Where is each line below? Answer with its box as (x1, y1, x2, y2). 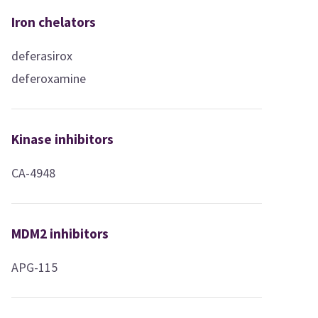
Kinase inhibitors (11, 130, 114, 148)
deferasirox (11, 47, 73, 64)
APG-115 (11, 258, 58, 275)
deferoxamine (11, 70, 87, 87)
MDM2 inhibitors (11, 224, 109, 242)
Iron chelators (11, 13, 97, 31)
